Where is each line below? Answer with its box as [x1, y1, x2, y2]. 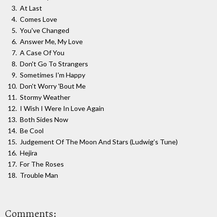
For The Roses [20, 159, 64, 168]
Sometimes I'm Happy [20, 70, 85, 79]
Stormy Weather [20, 93, 70, 101]
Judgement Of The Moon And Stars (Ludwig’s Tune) [20, 137, 178, 146]
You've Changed [20, 26, 69, 34]
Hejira [20, 148, 37, 157]
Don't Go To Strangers [20, 59, 88, 68]
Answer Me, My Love [20, 37, 83, 46]
